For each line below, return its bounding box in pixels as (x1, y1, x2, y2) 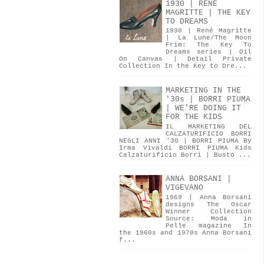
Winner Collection (166, 208, 252, 216)
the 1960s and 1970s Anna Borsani (119, 229, 252, 237)
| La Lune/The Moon (166, 34, 252, 42)
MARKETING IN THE (166, 86, 241, 95)
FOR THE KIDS (166, 113, 222, 122)
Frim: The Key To (166, 41, 252, 49)
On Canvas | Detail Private (119, 55, 252, 63)
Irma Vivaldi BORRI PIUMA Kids (119, 144, 252, 151)
